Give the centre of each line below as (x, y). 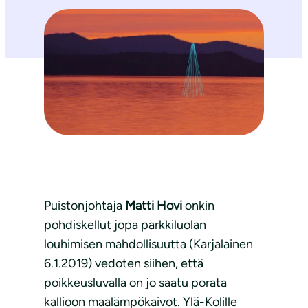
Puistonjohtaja (85, 205)
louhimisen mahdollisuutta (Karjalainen (148, 244)
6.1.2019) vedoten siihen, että (124, 263)
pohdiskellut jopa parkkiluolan (125, 224)
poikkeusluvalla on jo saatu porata (135, 282)
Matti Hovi (154, 205)
